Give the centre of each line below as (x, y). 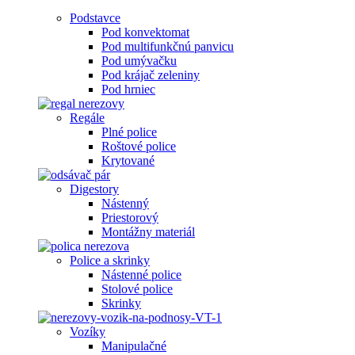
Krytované (128, 160)
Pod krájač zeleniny (151, 75)
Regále (87, 118)
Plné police (129, 132)
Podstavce (95, 18)
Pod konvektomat (145, 32)
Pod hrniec (128, 89)
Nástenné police (141, 275)
